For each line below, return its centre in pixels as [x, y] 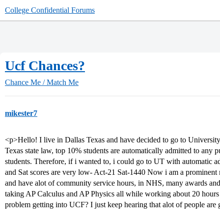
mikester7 [21, 113]
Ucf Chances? [45, 66]
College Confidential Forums [50, 10]
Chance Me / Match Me [42, 82]
